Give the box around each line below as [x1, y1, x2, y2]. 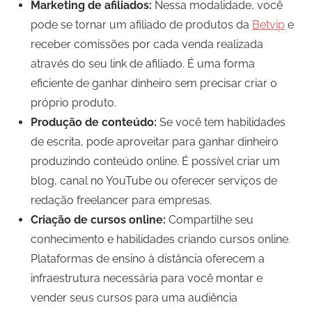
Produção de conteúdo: [31, 116, 157, 130]
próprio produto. [31, 96, 116, 110]
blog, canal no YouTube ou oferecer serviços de [31, 174, 277, 188]
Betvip [252, 18, 285, 32]
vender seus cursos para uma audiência [31, 291, 237, 305]
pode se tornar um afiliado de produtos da [31, 18, 252, 32]
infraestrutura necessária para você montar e [31, 272, 263, 286]
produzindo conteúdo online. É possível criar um [31, 155, 280, 169]
